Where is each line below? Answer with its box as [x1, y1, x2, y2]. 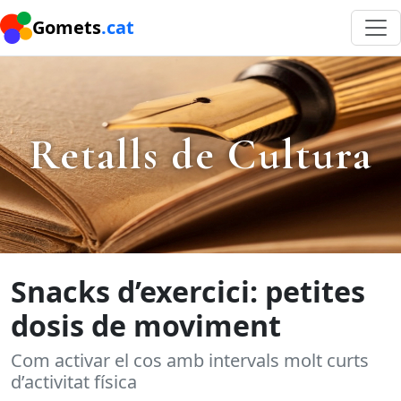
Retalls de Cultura [29, 128, 372, 181]
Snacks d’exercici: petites [11, 272, 365, 311]
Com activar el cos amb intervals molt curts [11, 348, 369, 372]
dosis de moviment [11, 306, 281, 345]
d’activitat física [11, 370, 137, 394]
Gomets [32, 15, 101, 39]
